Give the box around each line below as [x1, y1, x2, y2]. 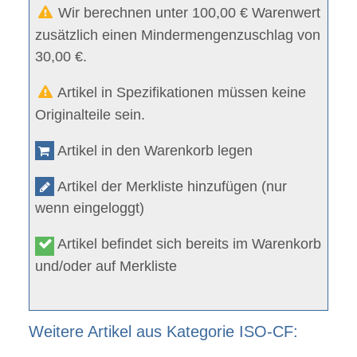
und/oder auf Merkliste [35, 258, 178, 275]
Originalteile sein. [35, 107, 146, 124]
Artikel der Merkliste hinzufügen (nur [54, 178, 288, 195]
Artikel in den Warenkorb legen [54, 143, 253, 159]
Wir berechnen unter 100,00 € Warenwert [54, 5, 321, 22]
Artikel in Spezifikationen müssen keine [54, 84, 307, 101]
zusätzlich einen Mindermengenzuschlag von [35, 27, 321, 44]
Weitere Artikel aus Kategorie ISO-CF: [28, 322, 298, 340]
